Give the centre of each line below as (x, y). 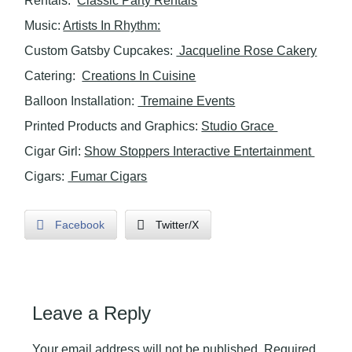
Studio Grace (240, 126)
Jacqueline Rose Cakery (247, 51)
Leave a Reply (92, 313)
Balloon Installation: (81, 101)
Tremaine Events (187, 101)
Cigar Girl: (55, 151)
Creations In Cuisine (139, 76)
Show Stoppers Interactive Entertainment (200, 151)
